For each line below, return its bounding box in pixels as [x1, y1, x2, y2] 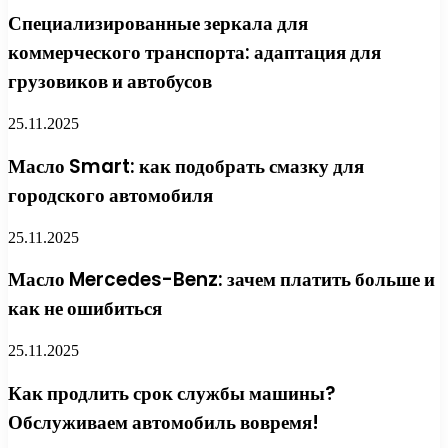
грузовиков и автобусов [8, 68, 212, 96]
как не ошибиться [8, 295, 162, 323]
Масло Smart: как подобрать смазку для [8, 152, 364, 180]
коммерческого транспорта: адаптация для [8, 39, 381, 67]
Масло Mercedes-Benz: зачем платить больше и [8, 266, 435, 294]
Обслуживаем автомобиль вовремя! [8, 408, 319, 436]
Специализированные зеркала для [8, 10, 308, 38]
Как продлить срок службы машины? [8, 379, 335, 407]
